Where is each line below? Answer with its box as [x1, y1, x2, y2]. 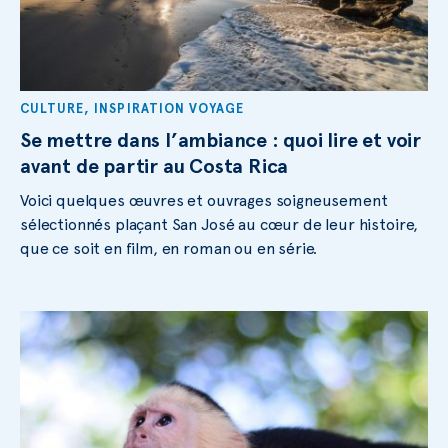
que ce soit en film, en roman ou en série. [20, 238, 318, 258]
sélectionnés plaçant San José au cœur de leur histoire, [20, 214, 419, 234]
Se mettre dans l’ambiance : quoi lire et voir [20, 127, 421, 152]
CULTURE [20, 100, 85, 116]
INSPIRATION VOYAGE [94, 100, 245, 116]
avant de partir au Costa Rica [20, 153, 289, 178]
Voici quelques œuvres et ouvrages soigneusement [20, 190, 388, 210]
